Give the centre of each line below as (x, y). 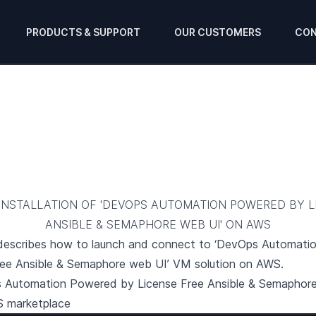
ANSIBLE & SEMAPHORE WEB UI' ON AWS (158, 224)
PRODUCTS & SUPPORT (83, 32)
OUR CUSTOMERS (218, 32)
